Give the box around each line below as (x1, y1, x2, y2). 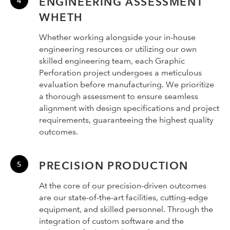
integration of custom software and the (39, 216, 184, 226)
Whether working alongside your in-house (39, 32, 196, 42)
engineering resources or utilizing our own (39, 44, 197, 54)
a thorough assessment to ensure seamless (39, 91, 198, 101)
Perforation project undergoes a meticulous (39, 67, 202, 78)
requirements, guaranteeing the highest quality (39, 114, 214, 125)
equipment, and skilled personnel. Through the (39, 204, 213, 214)
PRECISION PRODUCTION (39, 159, 188, 172)
